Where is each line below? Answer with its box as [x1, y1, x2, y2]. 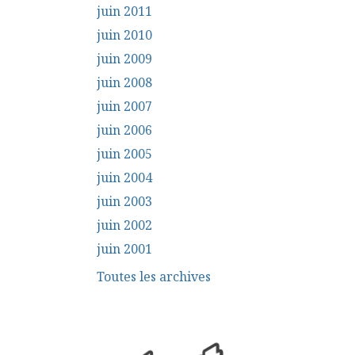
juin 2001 [97, 239, 152, 258]
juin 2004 [97, 168, 152, 186]
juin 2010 [97, 25, 152, 44]
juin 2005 [97, 144, 152, 162]
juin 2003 [97, 192, 152, 210]
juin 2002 [97, 216, 152, 234]
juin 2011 [97, 2, 152, 20]
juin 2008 [97, 73, 152, 91]
